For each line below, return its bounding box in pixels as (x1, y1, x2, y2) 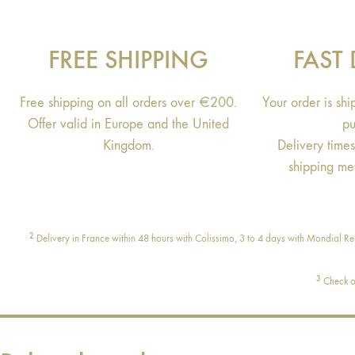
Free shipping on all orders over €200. (20, 94, 238, 112)
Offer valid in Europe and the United (28, 116, 230, 133)
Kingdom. (102, 137, 155, 155)
